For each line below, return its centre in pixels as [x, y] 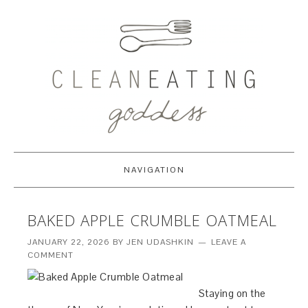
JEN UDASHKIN [161, 242]
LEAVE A [229, 242]
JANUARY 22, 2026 [69, 242]
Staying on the [232, 293]
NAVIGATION [154, 170]
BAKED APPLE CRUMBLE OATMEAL [153, 220]
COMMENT [51, 255]
